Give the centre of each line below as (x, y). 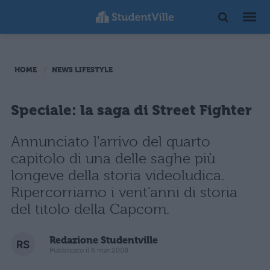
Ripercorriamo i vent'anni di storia (124, 192)
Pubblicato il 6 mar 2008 (89, 250)
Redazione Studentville (104, 240)
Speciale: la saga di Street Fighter (131, 110)
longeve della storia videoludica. (118, 175)
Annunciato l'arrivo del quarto (111, 142)
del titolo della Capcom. (90, 209)
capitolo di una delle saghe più (113, 159)
